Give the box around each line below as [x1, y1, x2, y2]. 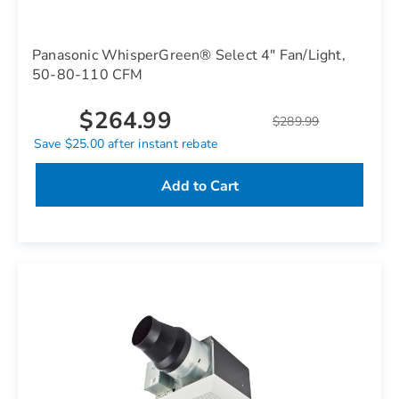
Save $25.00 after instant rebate [33, 135, 218, 152]
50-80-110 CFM [32, 65, 143, 85]
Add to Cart [160, 176, 239, 196]
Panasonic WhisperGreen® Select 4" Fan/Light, [32, 45, 346, 65]
